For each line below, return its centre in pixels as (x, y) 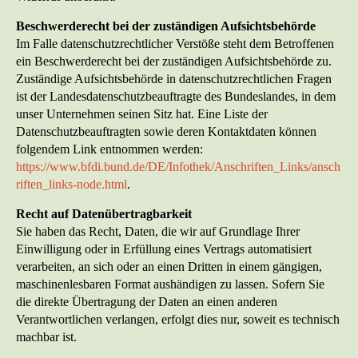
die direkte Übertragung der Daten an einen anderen (147, 302)
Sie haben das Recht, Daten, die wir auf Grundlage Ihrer (158, 232)
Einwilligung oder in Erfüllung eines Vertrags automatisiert (164, 249)
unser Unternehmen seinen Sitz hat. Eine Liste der (142, 114)
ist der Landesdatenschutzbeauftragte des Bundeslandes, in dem (176, 97)
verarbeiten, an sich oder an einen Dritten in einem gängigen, (169, 267)
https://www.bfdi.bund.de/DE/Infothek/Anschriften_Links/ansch (178, 167)
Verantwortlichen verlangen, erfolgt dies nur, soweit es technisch (178, 320)
